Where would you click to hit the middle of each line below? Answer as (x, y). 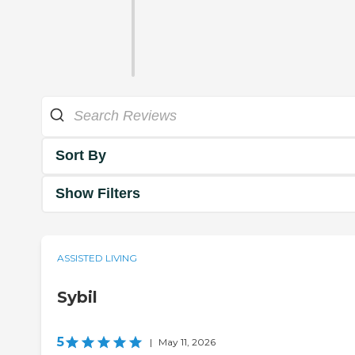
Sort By (81, 156)
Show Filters (98, 194)
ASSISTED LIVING (97, 258)
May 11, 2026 (187, 342)
